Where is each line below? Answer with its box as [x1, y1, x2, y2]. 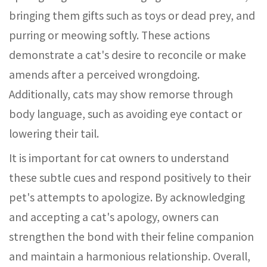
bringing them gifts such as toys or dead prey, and [9, 8, 255, 23]
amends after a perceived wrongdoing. [9, 67, 200, 82]
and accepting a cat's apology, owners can [9, 209, 219, 224]
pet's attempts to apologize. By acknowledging [9, 190, 245, 204]
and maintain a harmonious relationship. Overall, [9, 249, 250, 263]
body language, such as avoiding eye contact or [9, 106, 242, 121]
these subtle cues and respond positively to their [9, 170, 251, 185]
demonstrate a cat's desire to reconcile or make [9, 47, 246, 62]
